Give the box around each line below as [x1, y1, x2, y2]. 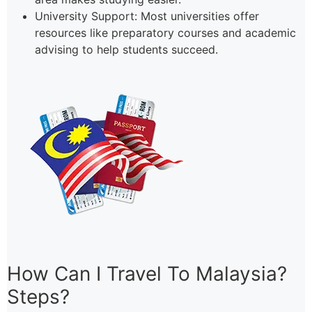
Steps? [7, 285, 70, 309]
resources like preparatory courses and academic [35, 25, 296, 40]
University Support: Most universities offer [35, 8, 259, 23]
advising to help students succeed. [35, 42, 218, 56]
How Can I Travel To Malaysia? [7, 262, 287, 286]
